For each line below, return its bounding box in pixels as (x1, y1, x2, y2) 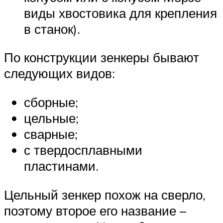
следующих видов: (4, 65, 115, 82)
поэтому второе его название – (4, 202, 186, 219)
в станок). (24, 20, 80, 37)
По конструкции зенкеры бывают (4, 49, 199, 66)
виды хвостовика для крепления (24, 4, 217, 21)
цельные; (24, 110, 79, 126)
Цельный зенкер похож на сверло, (4, 186, 206, 203)
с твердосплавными (24, 142, 142, 158)
